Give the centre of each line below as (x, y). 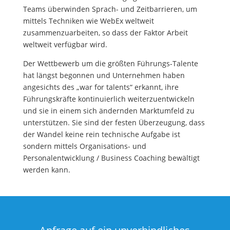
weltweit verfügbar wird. (65, 45)
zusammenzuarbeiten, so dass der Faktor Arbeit (105, 33)
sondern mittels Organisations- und (84, 146)
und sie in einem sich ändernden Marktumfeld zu (109, 111)
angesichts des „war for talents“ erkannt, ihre (101, 87)
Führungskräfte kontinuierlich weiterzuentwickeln (109, 99)
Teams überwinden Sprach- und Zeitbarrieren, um (110, 9)
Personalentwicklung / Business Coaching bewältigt (111, 158)
